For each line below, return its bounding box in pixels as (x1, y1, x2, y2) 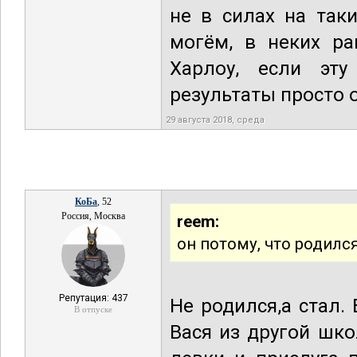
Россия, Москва (61, 210, 125, 222)
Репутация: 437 (58, 292, 128, 304)
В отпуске (74, 304, 112, 314)
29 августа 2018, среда (166, 115, 265, 125)
